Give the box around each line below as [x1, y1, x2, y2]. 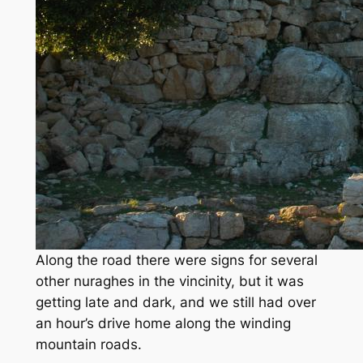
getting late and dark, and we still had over [35, 293, 316, 310]
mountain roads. [35, 335, 142, 352]
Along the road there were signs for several [35, 251, 318, 268]
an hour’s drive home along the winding [35, 314, 291, 331]
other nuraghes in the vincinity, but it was [35, 272, 304, 289]
